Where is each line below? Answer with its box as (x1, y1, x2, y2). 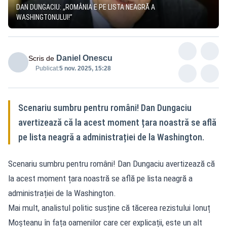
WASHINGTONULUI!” (16, 13, 72, 21)
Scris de (28, 54, 54, 62)
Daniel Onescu (56, 53, 112, 62)
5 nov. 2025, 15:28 (59, 64, 111, 72)
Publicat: (35, 64, 59, 72)
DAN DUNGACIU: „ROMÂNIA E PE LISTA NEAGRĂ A (16, 3, 155, 11)
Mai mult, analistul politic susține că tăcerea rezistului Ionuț (8, 202, 210, 213)
